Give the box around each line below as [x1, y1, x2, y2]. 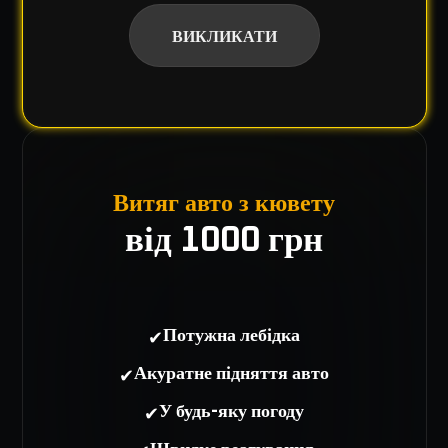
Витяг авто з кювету [113, 191, 335, 216]
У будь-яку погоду [159, 403, 304, 421]
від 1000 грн [125, 222, 323, 258]
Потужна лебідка [163, 327, 300, 345]
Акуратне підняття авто [134, 365, 329, 383]
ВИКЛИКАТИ [171, 24, 277, 46]
